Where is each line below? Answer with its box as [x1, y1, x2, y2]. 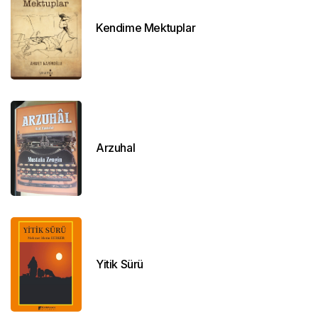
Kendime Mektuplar [96, 21, 196, 35]
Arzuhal [96, 141, 136, 155]
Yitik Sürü [96, 256, 143, 271]
